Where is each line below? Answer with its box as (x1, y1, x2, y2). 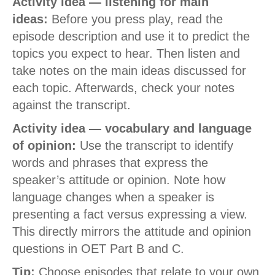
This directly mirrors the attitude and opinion (12, 225, 251, 239)
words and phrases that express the (12, 156, 208, 170)
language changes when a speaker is (12, 190, 214, 204)
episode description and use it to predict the (12, 29, 250, 44)
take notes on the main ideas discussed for (12, 64, 246, 78)
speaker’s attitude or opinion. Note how (12, 173, 225, 187)
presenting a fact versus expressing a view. (12, 207, 247, 222)
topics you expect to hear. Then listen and (12, 47, 240, 61)
